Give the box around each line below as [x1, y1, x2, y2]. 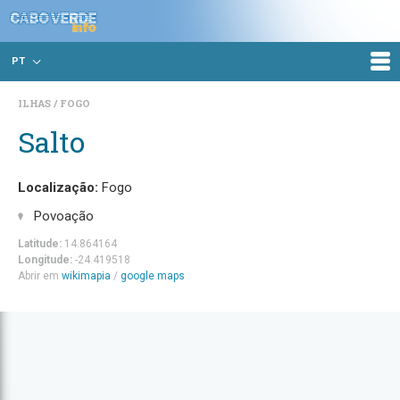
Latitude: [18, 237, 62, 250]
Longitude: [18, 253, 72, 266]
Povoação [34, 207, 94, 224]
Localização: [18, 179, 98, 196]
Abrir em [18, 269, 62, 282]
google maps [121, 269, 185, 282]
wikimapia [62, 269, 111, 282]
